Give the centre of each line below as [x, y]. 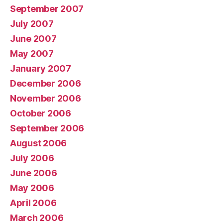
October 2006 [41, 113]
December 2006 [46, 83]
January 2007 [41, 68]
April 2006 [33, 203]
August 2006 [39, 143]
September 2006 [47, 128]
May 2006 [32, 188]
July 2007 [32, 24]
